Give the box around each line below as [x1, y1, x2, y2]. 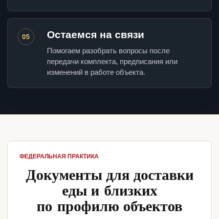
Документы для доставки [25, 163, 194, 185]
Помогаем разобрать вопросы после [47, 46, 170, 55]
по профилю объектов [37, 195, 182, 217]
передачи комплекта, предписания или [47, 57, 177, 66]
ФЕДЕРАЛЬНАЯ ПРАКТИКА [20, 153, 99, 160]
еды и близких [62, 179, 157, 201]
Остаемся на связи [47, 29, 144, 41]
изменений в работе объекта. [47, 68, 145, 77]
